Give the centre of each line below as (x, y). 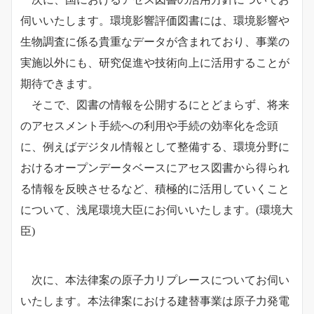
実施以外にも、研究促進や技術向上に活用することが (155, 63)
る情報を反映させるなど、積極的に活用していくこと (155, 189)
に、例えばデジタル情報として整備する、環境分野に (155, 147)
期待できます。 (60, 84)
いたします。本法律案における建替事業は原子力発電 (155, 301)
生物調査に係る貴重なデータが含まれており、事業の (155, 42)
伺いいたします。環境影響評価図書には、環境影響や (155, 21)
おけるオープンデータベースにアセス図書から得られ (155, 168)
